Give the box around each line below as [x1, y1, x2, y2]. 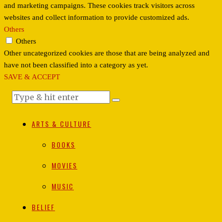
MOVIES [52, 160, 77, 171]
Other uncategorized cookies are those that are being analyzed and [4, 49, 210, 57]
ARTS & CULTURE [32, 118, 91, 129]
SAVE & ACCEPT [4, 73, 60, 81]
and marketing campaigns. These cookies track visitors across [4, 1, 195, 10]
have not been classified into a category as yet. [4, 61, 148, 69]
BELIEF [32, 202, 55, 213]
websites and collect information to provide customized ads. [4, 13, 189, 22]
